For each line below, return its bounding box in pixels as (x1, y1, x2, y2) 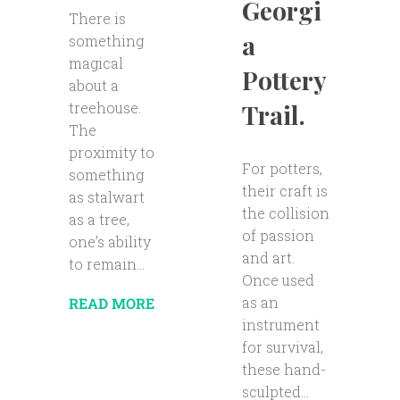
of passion (241, 225, 314, 245)
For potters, (241, 158, 322, 178)
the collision (241, 203, 329, 222)
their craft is (241, 180, 328, 200)
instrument (241, 314, 320, 334)
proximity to (68, 143, 154, 162)
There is (68, 9, 126, 29)
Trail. (241, 97, 305, 131)
